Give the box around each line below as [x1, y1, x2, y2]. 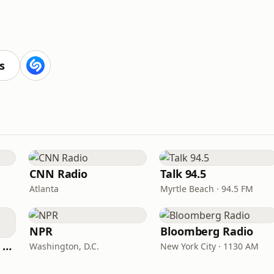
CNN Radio [29, 166, 88, 181]
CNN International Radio [2, 239, 12, 253]
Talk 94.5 [160, 166, 207, 181]
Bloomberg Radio [160, 224, 253, 239]
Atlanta [29, 183, 59, 194]
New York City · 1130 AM [160, 240, 259, 252]
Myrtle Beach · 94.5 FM [160, 183, 253, 194]
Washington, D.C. [29, 240, 99, 252]
